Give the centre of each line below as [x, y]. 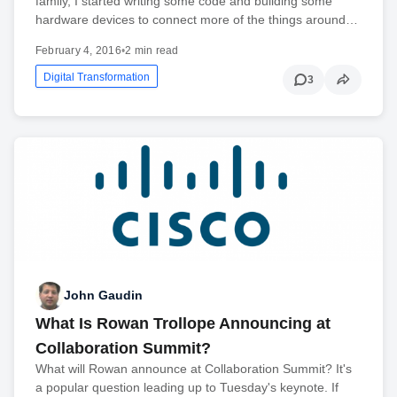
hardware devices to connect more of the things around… [197, 20]
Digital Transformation [97, 78]
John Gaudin [103, 296]
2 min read [152, 51]
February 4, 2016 [78, 51]
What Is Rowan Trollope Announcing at [183, 323]
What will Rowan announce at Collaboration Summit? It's [194, 368]
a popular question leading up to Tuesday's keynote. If [187, 387]
